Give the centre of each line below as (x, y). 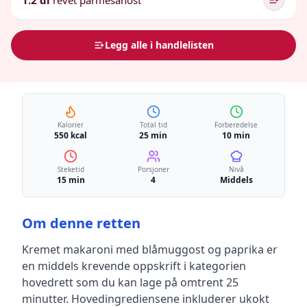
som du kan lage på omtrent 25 (156, 282)
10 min (236, 135)
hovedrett (48, 282)
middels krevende (84, 266)
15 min (71, 180)
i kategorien (213, 266)
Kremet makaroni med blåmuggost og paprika (143, 249)
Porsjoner (153, 169)
